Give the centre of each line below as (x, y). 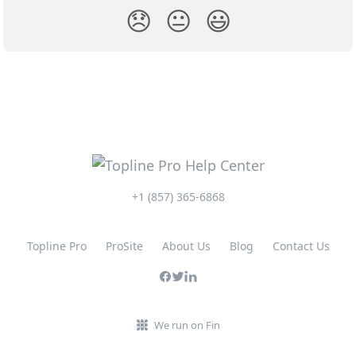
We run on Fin (187, 325)
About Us (186, 246)
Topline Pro (56, 246)
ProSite (124, 246)
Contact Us (301, 246)
